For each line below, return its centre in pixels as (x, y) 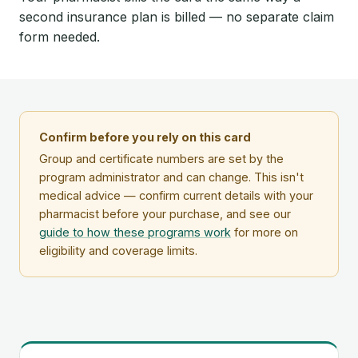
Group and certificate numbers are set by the (161, 159)
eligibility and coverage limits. (118, 251)
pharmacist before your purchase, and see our (165, 214)
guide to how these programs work (135, 233)
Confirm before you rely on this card (145, 137)
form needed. (60, 36)
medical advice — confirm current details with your (176, 196)
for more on (265, 233)
